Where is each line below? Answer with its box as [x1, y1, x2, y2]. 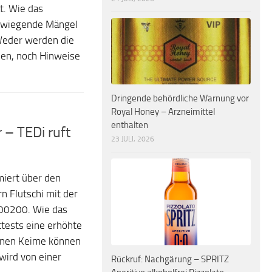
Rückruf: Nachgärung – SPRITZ [111, 254, 229, 265]
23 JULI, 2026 [111, 134, 154, 143]
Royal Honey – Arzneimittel [111, 106, 215, 117]
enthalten [111, 119, 148, 131]
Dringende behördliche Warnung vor [111, 92, 249, 104]
